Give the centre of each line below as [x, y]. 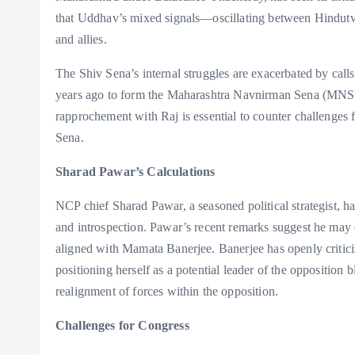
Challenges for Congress [122, 326]
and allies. [81, 40]
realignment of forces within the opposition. [167, 292]
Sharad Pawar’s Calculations [136, 172]
